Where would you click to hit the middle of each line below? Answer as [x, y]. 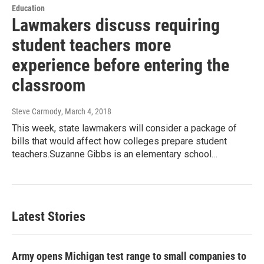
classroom [49, 85]
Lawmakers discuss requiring [116, 25]
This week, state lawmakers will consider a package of [124, 128]
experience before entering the [121, 65]
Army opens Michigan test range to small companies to [129, 256]
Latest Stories [49, 217]
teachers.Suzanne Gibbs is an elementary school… [115, 154]
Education [28, 9]
